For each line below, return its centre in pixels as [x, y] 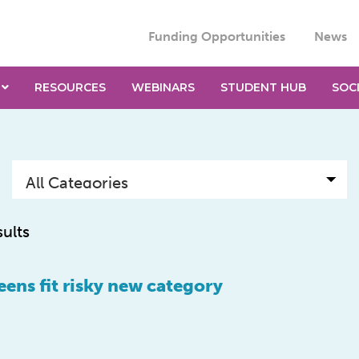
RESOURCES [70, 87]
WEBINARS [163, 87]
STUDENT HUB [263, 87]
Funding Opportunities [216, 36]
